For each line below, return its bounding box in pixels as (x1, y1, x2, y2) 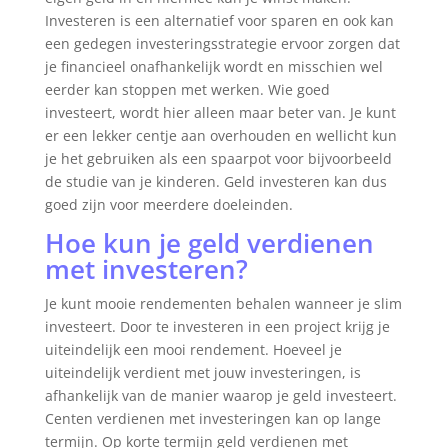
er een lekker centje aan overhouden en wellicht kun (44, 126, 397, 146)
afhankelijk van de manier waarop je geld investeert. (44, 386, 397, 406)
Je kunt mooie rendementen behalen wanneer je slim (44, 294, 402, 314)
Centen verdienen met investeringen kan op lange (44, 409, 381, 429)
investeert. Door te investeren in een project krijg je (44, 317, 390, 337)
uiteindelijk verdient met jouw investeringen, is (44, 363, 361, 383)
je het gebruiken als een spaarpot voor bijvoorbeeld (44, 149, 392, 169)
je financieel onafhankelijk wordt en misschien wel (44, 57, 383, 77)
